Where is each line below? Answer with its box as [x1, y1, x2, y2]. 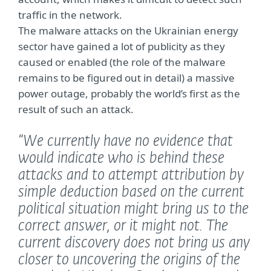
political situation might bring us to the [18, 202, 249, 217]
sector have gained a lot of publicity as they [18, 39, 225, 53]
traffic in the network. [18, 8, 122, 22]
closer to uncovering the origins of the [18, 253, 240, 267]
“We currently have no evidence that [18, 134, 233, 149]
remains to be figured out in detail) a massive [18, 71, 235, 85]
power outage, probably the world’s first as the [18, 87, 240, 100]
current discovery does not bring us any [18, 236, 250, 250]
